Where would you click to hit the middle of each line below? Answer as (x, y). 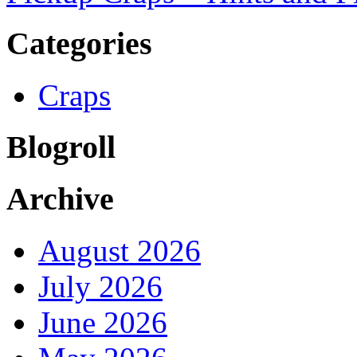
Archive (60, 199)
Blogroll (61, 147)
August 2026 (120, 251)
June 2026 (103, 323)
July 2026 (100, 287)
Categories (79, 44)
